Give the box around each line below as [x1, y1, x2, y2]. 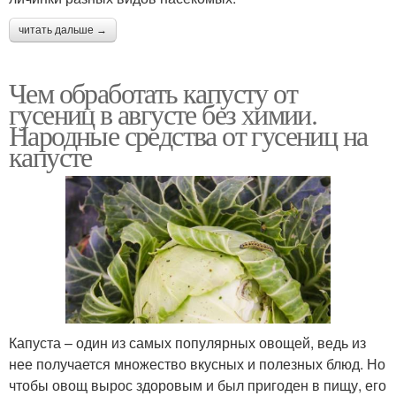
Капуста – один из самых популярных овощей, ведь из [9, 332, 366, 354]
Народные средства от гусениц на [9, 115, 368, 154]
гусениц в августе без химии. [9, 94, 317, 133]
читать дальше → [19, 23, 107, 36]
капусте [9, 136, 92, 175]
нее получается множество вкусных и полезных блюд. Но [9, 354, 385, 375]
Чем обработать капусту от [9, 72, 297, 111]
